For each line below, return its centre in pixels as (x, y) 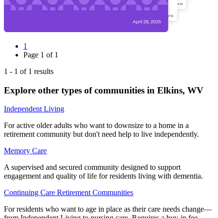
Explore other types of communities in (81, 90)
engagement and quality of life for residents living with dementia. (103, 176)
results (43, 71)
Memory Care (25, 151)
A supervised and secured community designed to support (92, 167)
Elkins (170, 90)
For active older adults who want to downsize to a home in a (96, 126)
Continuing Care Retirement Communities (69, 193)
